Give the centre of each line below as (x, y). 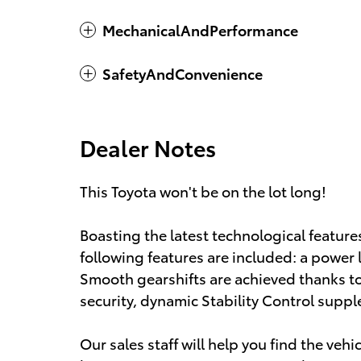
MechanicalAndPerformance (200, 30)
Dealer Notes (148, 147)
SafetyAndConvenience (183, 73)
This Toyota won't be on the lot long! (203, 191)
